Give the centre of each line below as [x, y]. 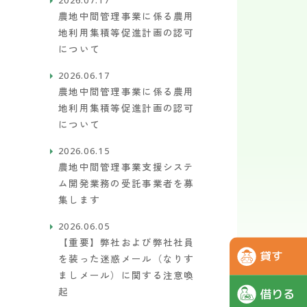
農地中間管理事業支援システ [126, 167]
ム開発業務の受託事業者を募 [126, 183]
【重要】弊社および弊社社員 [126, 242]
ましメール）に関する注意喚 [126, 275]
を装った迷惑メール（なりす [126, 258]
